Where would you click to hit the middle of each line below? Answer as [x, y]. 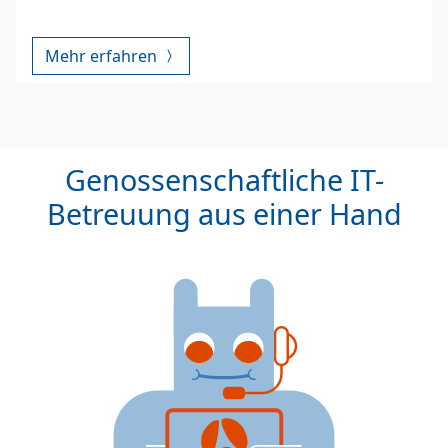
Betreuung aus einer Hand [224, 213]
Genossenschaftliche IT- [224, 179]
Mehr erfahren [103, 55]
